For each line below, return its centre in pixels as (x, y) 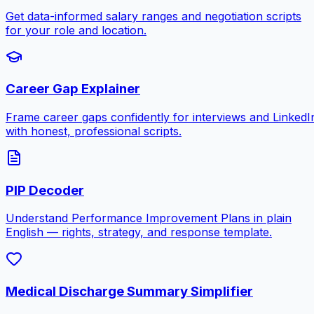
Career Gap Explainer (73, 89)
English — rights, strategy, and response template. (139, 232)
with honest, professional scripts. (94, 131)
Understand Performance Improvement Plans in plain (149, 218)
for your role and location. (76, 30)
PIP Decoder (45, 190)
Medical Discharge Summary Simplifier (129, 292)
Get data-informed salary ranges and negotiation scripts (153, 16)
